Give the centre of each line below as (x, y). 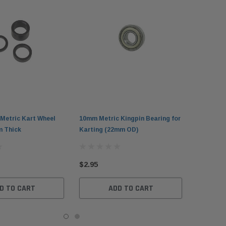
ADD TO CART (131, 188)
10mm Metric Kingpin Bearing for (130, 119)
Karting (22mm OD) (109, 130)
